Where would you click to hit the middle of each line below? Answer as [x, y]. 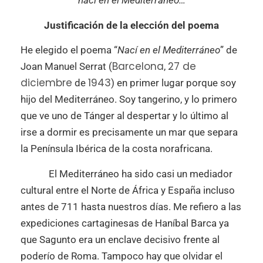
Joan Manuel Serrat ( [66, 67]
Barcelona [138, 67]
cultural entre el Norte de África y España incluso [128, 190]
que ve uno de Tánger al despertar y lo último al [124, 116]
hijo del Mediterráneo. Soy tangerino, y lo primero [129, 100]
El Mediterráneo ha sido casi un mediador [127, 173]
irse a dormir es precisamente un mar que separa [129, 132]
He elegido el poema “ [69, 50]
